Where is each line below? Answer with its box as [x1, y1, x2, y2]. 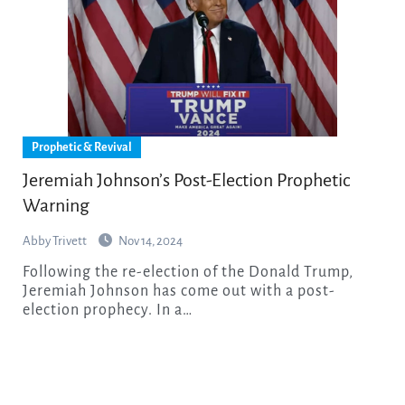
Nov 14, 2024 [118, 233, 183, 248]
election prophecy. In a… [22, 301, 193, 318]
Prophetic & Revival [31, 140, 132, 154]
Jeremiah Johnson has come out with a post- [22, 282, 335, 299]
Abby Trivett [22, 233, 89, 248]
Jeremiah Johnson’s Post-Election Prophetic [22, 169, 350, 190]
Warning [22, 194, 89, 215]
